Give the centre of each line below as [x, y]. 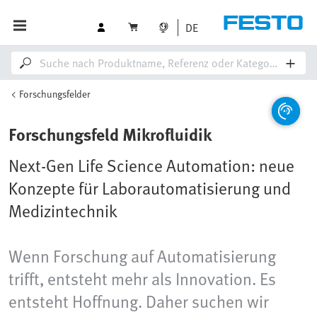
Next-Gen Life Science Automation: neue [151, 165]
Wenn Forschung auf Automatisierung [142, 256]
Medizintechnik [63, 211]
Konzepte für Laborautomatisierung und [150, 188]
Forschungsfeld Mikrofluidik [110, 134]
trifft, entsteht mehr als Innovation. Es [142, 278]
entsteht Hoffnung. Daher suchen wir [139, 301]
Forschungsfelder [55, 94]
